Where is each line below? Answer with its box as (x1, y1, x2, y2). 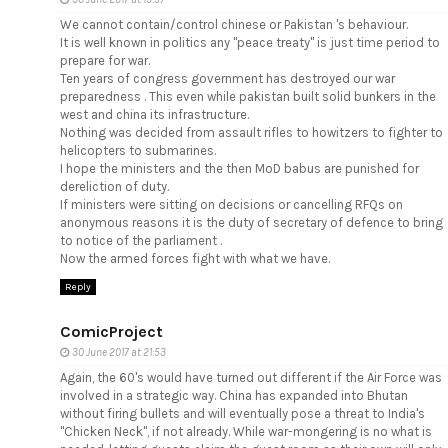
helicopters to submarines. (60, 142, 216, 158)
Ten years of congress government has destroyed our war (60, 70, 395, 86)
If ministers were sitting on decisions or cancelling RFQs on (60, 196, 403, 212)
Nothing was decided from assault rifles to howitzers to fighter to (60, 124, 443, 140)
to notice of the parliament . (60, 232, 222, 248)
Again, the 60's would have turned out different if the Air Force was (60, 370, 442, 386)
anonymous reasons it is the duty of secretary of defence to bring (60, 214, 443, 230)
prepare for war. (60, 52, 150, 68)
